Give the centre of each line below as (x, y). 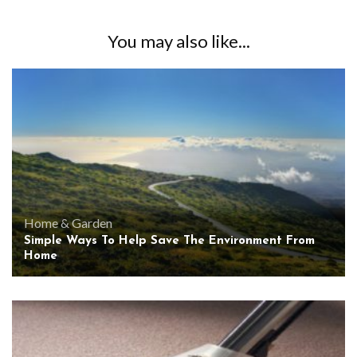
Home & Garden (68, 223)
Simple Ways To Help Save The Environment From (169, 241)
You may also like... (178, 41)
